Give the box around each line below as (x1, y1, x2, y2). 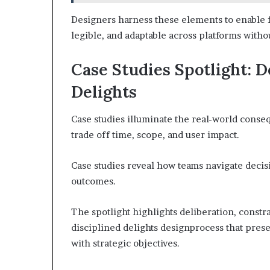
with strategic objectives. (71, 237, 180, 249)
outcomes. (71, 175, 116, 187)
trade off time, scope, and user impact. (71, 128, 239, 140)
